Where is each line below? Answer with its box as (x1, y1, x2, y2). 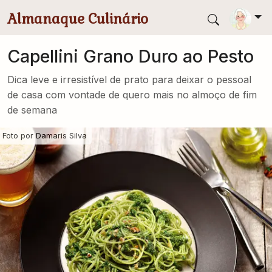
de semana (7, 104, 57, 116)
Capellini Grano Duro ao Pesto (7, 46, 254, 67)
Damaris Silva (36, 131, 87, 140)
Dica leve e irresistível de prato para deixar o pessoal (7, 73, 251, 86)
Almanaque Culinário (7, 10, 148, 28)
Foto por (2, 131, 36, 140)
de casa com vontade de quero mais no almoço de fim (7, 89, 257, 101)
